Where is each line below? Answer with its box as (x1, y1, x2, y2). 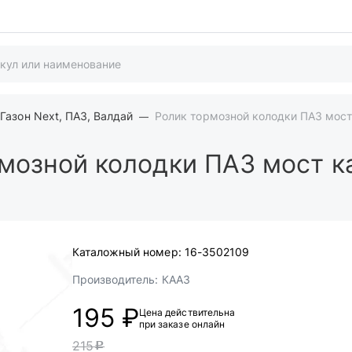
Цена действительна (139, 306, 235, 318)
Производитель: (72, 273, 159, 286)
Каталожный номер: (72, 245, 181, 258)
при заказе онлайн (139, 318, 225, 330)
